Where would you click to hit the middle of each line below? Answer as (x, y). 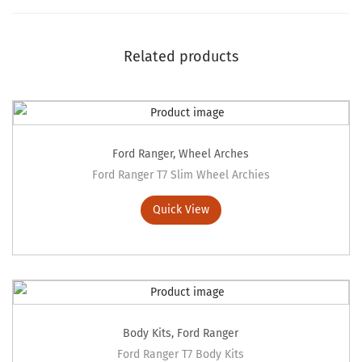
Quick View (181, 210)
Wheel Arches (214, 154)
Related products (181, 57)
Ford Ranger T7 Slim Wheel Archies (181, 175)
